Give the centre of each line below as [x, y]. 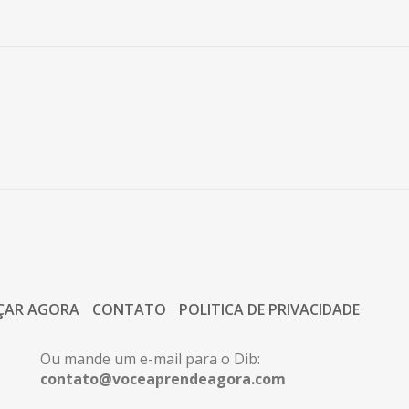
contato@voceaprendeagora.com [163, 379]
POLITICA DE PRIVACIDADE [269, 310]
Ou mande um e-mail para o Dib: [150, 359]
